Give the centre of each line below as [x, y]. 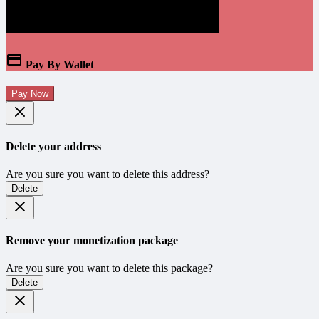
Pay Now [30, 94]
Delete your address [53, 146]
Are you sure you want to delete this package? [109, 268]
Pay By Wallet [58, 65]
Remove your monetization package [92, 241]
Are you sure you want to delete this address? [108, 174]
